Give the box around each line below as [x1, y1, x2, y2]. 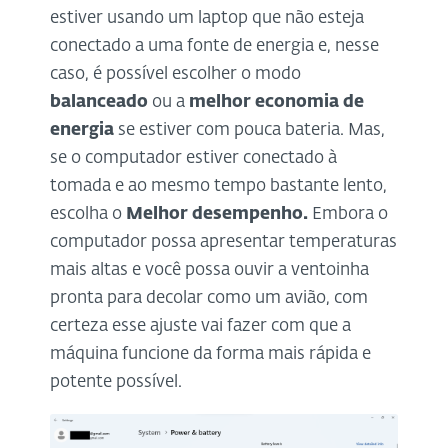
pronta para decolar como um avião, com [50, 289, 368, 307]
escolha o [50, 205, 126, 223]
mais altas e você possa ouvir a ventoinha [50, 261, 369, 279]
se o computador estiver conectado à [50, 149, 337, 167]
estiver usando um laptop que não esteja [50, 9, 364, 27]
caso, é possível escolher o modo [50, 65, 301, 83]
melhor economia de [189, 93, 364, 111]
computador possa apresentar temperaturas [50, 233, 397, 251]
